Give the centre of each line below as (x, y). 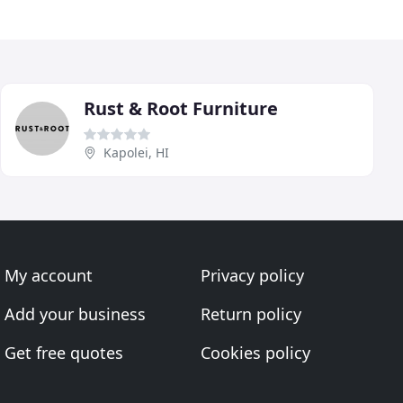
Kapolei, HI (136, 152)
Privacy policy (252, 275)
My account (49, 275)
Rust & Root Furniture (181, 108)
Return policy (251, 314)
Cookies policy (255, 353)
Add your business (76, 314)
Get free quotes (64, 353)
